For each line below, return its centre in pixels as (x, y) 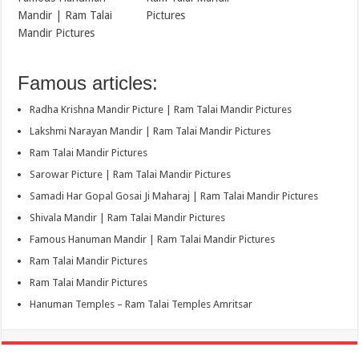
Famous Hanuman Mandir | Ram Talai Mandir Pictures (153, 239)
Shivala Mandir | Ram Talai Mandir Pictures (128, 217)
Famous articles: (88, 83)
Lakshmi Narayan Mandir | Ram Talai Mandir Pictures (151, 131)
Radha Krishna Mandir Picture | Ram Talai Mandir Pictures (161, 109)
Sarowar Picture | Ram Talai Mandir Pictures (131, 174)
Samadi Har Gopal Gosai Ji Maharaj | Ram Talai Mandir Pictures (174, 196)
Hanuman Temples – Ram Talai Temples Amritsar (141, 304)
